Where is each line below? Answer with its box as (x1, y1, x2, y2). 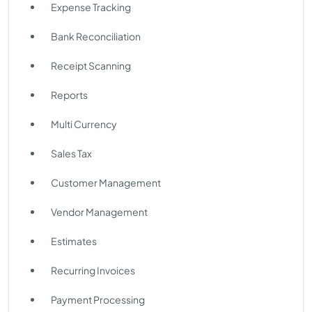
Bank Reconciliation (51, 30, 141, 42)
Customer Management (51, 176, 161, 189)
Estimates (51, 235, 97, 247)
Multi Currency (51, 118, 117, 130)
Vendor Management (51, 205, 148, 218)
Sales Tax (51, 147, 92, 159)
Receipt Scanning (51, 59, 131, 72)
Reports (51, 88, 88, 101)
